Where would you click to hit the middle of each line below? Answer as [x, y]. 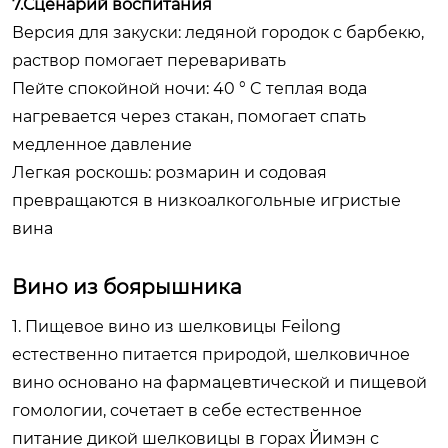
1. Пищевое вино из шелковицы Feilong [176, 326]
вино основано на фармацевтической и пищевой [219, 382]
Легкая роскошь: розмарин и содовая [169, 172]
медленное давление [102, 144]
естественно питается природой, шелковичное [211, 354]
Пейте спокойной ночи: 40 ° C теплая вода [189, 88]
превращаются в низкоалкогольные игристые [206, 200]
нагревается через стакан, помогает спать [189, 116]
